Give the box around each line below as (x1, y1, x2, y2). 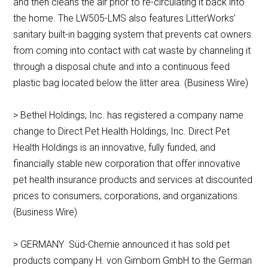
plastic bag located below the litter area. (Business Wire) (13, 77, 249, 89)
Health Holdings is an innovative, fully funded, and (13, 142, 216, 154)
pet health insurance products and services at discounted (13, 174, 253, 186)
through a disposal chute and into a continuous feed (13, 61, 230, 73)
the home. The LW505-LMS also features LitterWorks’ (13, 13, 236, 25)
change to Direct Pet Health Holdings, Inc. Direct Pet (13, 126, 230, 138)
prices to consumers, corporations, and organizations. (13, 190, 240, 202)
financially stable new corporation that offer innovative (13, 158, 241, 170)
